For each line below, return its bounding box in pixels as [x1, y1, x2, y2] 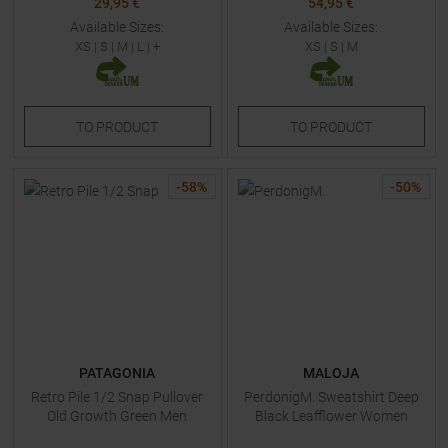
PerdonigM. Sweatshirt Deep [243, 389, 419, 405]
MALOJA [303, 365, 359, 381]
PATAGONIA [79, 365, 155, 381]
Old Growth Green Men [47, 408, 187, 424]
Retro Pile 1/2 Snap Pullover [31, 389, 203, 405]
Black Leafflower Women [254, 408, 408, 424]
